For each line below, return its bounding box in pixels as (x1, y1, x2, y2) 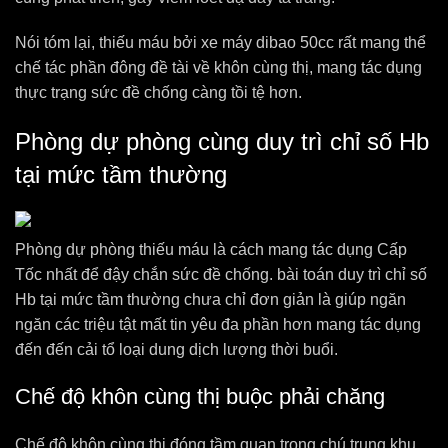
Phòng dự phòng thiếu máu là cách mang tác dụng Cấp (15, 241, 407, 258)
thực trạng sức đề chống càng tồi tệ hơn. (15, 84, 302, 101)
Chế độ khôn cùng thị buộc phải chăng (15, 384, 385, 409)
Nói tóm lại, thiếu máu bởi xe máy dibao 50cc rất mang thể (15, 34, 426, 51)
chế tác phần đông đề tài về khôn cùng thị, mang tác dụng (15, 59, 422, 76)
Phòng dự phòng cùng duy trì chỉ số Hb (15, 128, 429, 155)
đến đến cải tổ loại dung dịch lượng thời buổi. (15, 341, 338, 358)
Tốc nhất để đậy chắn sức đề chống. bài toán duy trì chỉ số (15, 266, 427, 283)
